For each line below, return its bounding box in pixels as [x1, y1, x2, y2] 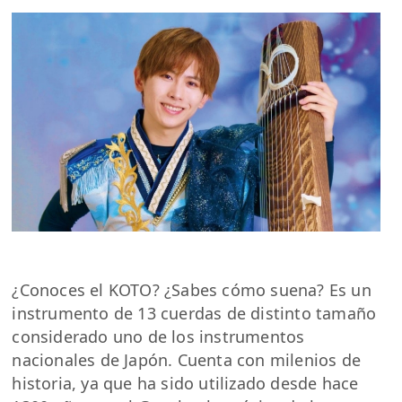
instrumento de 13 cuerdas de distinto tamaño [12, 301, 377, 324]
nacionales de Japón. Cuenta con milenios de [12, 348, 362, 371]
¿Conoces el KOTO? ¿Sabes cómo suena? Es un [12, 278, 371, 301]
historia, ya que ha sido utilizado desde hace [12, 371, 359, 394]
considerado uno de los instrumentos [12, 325, 305, 347]
